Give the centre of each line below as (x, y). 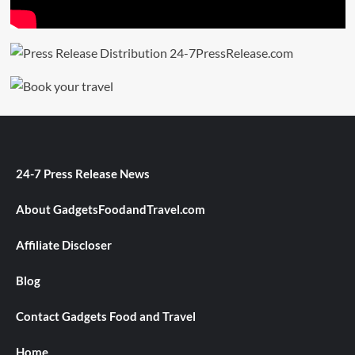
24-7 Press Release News (83, 174)
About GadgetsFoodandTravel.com (111, 210)
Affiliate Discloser (64, 245)
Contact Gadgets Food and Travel (106, 317)
